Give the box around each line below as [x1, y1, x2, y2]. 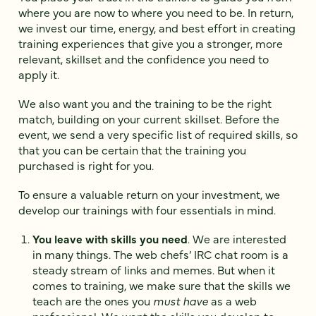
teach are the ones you [32, 293, 153, 309]
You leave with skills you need [32, 231, 188, 247]
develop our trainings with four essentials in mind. [18, 202, 276, 218]
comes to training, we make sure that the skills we [32, 277, 291, 293]
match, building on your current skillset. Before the [18, 110, 279, 126]
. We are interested [188, 231, 286, 247]
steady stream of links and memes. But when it [32, 262, 275, 278]
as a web [208, 293, 257, 309]
